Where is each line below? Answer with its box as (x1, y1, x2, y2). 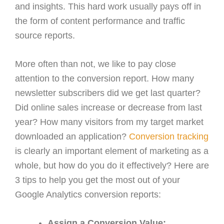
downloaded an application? (15, 131, 129, 141)
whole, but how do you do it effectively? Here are (15, 160, 209, 170)
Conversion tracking (129, 131, 208, 141)
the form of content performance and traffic (15, 15, 185, 26)
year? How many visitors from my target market (15, 116, 203, 127)
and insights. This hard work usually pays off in (15, 1, 201, 11)
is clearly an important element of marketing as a (15, 145, 208, 156)
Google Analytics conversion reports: (15, 189, 161, 199)
